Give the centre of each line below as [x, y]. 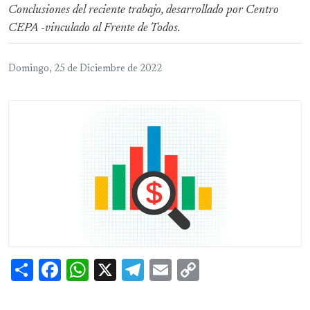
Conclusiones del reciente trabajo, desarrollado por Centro [144, 11]
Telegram [188, 270]
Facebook [104, 270]
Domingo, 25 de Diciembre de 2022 [85, 70]
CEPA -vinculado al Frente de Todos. [94, 29]
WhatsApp [139, 270]
